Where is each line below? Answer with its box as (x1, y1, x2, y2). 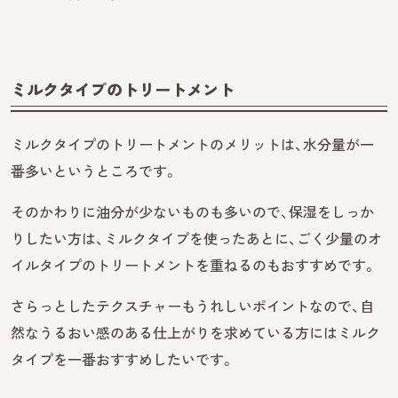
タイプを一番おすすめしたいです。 (11, 351, 235, 368)
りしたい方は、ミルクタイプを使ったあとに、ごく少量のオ (11, 230, 382, 247)
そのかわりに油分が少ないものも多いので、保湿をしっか (11, 203, 374, 220)
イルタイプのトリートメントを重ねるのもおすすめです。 (11, 257, 377, 274)
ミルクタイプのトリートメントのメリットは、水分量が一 (11, 136, 374, 153)
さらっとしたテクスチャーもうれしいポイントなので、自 (11, 298, 374, 314)
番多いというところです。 (11, 163, 178, 179)
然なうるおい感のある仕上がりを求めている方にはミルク (11, 324, 380, 341)
